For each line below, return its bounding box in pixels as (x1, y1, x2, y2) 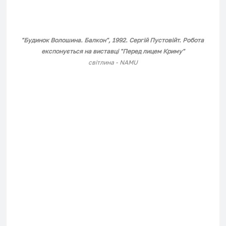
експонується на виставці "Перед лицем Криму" (41, 47, 185, 55)
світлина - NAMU (88, 59, 138, 67)
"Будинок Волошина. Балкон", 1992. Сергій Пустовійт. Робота (21, 36, 205, 44)
